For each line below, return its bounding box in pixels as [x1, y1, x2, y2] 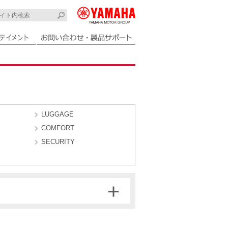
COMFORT [41, 124, 74, 132]
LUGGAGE [41, 110, 74, 118]
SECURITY [41, 138, 75, 146]
